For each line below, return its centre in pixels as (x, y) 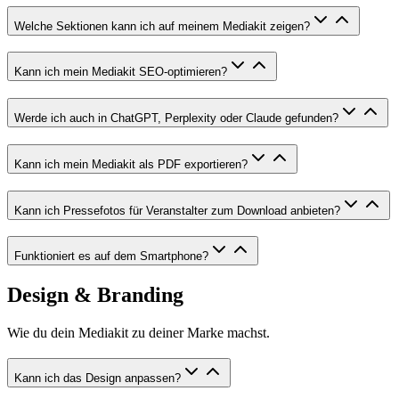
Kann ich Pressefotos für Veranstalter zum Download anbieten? (177, 210)
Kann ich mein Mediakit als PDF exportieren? (131, 164)
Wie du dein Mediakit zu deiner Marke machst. (138, 333)
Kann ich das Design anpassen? (98, 378)
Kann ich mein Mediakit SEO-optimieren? (121, 72)
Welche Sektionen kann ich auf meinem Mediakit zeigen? (162, 26)
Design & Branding (95, 295)
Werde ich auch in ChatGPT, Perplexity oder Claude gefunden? (176, 118)
